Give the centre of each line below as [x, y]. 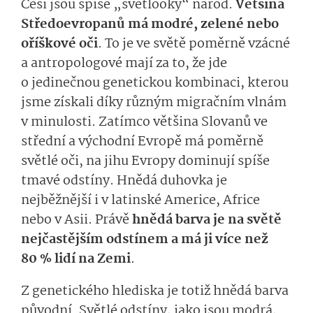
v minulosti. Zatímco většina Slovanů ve [144, 123]
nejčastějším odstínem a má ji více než [145, 240]
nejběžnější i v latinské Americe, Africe [140, 201]
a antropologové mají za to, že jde [124, 64]
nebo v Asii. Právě [77, 220]
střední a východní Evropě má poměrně [142, 142]
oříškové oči [59, 44]
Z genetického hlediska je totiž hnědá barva [155, 292]
